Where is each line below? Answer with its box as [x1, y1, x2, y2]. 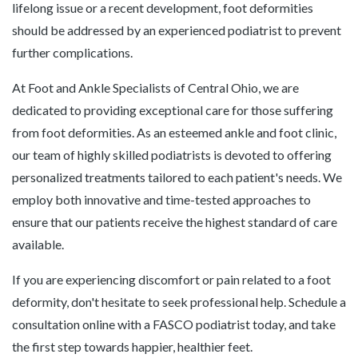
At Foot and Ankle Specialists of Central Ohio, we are [12, 79, 299, 95]
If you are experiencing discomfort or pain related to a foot [12, 271, 331, 287]
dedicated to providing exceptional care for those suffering [12, 101, 333, 117]
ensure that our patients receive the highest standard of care [12, 213, 337, 229]
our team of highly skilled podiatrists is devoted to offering [12, 146, 332, 162]
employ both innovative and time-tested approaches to [12, 191, 311, 207]
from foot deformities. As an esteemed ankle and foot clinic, [12, 124, 336, 140]
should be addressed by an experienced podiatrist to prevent [12, 22, 341, 38]
